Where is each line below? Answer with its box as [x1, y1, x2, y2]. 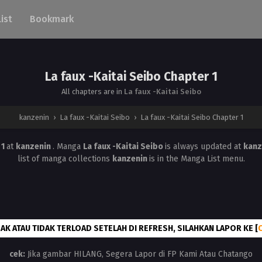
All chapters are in [61, 87, 124, 96]
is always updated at [164, 142, 243, 151]
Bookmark [30, 13, 74, 25]
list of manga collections [17, 154, 112, 164]
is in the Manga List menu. [149, 154, 245, 164]
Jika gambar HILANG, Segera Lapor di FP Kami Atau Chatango [25, 249, 253, 260]
